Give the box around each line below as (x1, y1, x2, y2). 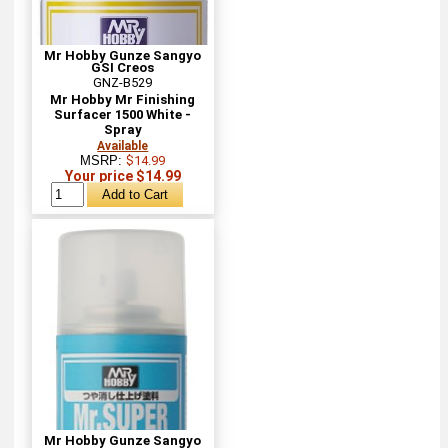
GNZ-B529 (93, 74, 153, 90)
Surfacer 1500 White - (54, 106, 192, 122)
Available (97, 138, 149, 153)
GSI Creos (91, 59, 155, 75)
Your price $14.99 (64, 167, 181, 184)
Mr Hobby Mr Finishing (50, 91, 196, 107)
